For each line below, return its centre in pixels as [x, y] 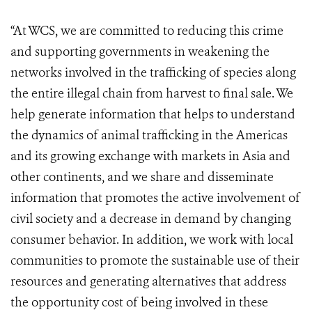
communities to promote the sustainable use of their [155, 261]
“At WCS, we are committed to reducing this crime [147, 31]
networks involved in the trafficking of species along [153, 73]
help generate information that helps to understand [153, 115]
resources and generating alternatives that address [148, 282]
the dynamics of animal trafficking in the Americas [149, 135]
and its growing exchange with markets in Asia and [150, 156]
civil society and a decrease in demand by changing [151, 219]
